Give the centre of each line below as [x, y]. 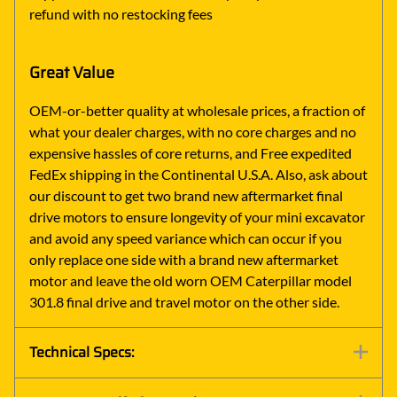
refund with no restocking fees [121, 13]
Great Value [72, 73]
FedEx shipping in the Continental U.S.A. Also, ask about [198, 175]
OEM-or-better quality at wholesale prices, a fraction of [197, 111]
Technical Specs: [82, 353]
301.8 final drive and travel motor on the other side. [184, 302]
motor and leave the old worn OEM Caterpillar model [191, 281]
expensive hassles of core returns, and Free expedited [191, 153]
